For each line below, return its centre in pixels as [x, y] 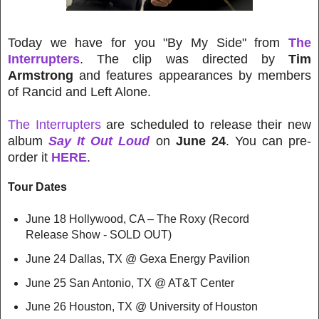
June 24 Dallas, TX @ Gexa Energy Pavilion [155, 258]
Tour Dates [37, 187]
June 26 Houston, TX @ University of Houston [153, 307]
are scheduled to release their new [206, 124]
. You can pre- [268, 141]
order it [30, 157]
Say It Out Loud [99, 141]
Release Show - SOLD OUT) [98, 234]
